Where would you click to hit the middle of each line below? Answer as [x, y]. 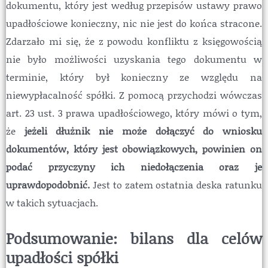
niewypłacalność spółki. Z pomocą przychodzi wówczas [134, 95]
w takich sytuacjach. [52, 203]
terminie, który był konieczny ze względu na [134, 77]
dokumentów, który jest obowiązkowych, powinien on [134, 149]
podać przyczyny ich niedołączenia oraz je [134, 167]
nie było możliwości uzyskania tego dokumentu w [134, 59]
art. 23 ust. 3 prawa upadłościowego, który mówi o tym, [134, 113]
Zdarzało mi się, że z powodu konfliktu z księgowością [134, 41]
